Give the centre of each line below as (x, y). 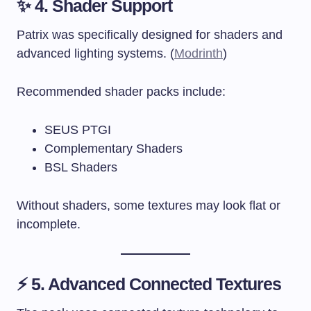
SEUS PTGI (78, 129)
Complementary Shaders (114, 148)
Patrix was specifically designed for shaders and (150, 34)
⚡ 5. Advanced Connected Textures (149, 284)
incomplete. (49, 224)
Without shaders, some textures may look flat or (149, 205)
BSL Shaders (81, 167)
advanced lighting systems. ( (95, 53)
